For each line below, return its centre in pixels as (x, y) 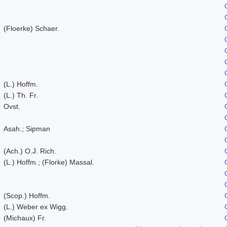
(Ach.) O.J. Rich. (30, 151)
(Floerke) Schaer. (31, 28)
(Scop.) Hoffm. (27, 195)
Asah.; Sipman (27, 128)
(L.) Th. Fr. (21, 95)
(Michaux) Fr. (25, 218)
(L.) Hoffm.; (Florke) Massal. (49, 162)
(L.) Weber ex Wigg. (36, 206)
